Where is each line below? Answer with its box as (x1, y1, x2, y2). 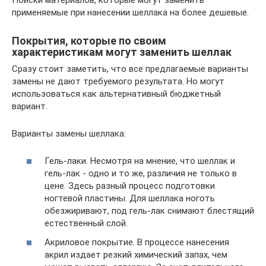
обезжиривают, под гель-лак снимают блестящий (45, 205, 254, 216)
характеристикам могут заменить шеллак (12, 45, 232, 58)
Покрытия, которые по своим (12, 34, 166, 47)
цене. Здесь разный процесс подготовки (45, 180, 215, 191)
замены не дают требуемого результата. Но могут (12, 75, 224, 87)
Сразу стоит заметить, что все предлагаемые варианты (12, 63, 248, 74)
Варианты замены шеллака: (12, 128, 126, 139)
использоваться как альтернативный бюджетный (12, 88, 221, 99)
